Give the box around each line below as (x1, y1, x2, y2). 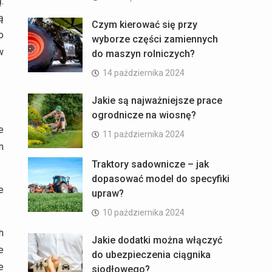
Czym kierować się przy (92, 18, 197, 30)
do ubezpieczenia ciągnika (92, 248, 211, 260)
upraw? (92, 187, 124, 199)
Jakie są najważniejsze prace (92, 94, 222, 106)
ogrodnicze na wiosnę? (92, 109, 196, 121)
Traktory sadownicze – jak (92, 158, 209, 170)
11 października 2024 (103, 129, 185, 139)
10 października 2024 (103, 207, 185, 217)
